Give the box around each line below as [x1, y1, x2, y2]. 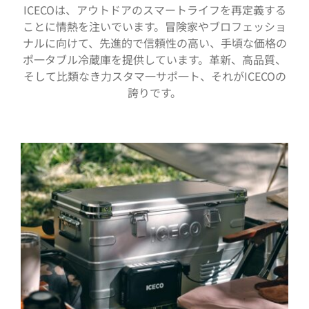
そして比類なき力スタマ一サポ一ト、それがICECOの [23, 67, 286, 84]
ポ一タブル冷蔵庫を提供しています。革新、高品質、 [23, 50, 286, 68]
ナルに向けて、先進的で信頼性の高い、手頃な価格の [22, 34, 287, 51]
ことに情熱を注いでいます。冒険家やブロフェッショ [23, 17, 286, 34]
